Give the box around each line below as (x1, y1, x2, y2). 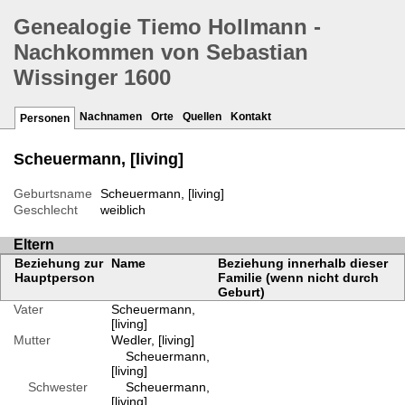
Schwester (14, 380, 88, 395)
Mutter (14, 333, 51, 348)
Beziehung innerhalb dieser (217, 256, 388, 271)
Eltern (14, 237, 54, 253)
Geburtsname (14, 186, 92, 202)
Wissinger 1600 (14, 65, 171, 90)
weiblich (99, 202, 146, 218)
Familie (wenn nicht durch (217, 270, 379, 286)
